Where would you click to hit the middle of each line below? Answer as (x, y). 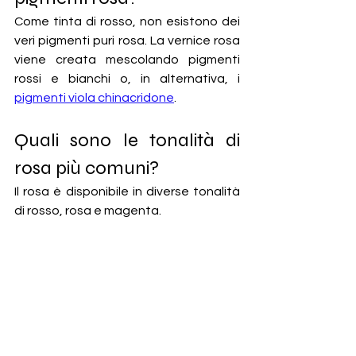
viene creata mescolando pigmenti (127, 60)
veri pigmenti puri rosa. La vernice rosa (127, 41)
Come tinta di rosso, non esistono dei (127, 22)
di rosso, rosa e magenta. (89, 211)
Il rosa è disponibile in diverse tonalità (127, 192)
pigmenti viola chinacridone (94, 98)
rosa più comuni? (87, 168)
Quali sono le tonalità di (127, 141)
